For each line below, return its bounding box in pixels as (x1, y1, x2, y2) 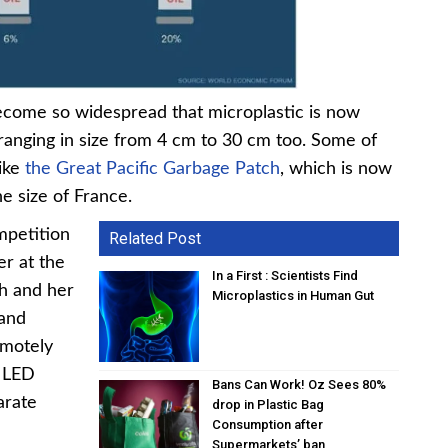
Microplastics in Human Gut (212, 288, 375, 304)
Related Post (109, 229, 202, 249)
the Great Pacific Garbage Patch (25, 160, 280, 179)
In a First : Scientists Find (212, 268, 359, 284)
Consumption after (212, 416, 324, 432)
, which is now (280, 160, 392, 179)
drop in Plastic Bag (212, 396, 325, 412)
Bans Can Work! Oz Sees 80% (212, 376, 387, 392)
